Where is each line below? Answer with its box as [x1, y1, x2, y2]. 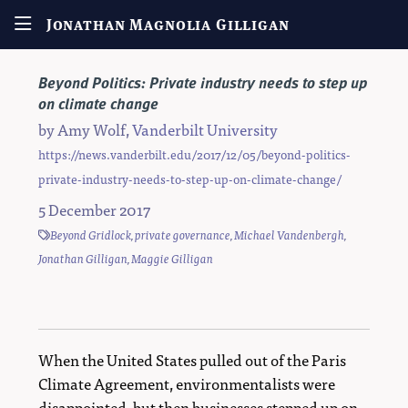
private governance [135, 225, 230, 245]
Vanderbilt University [132, 117, 278, 142]
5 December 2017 [38, 197, 150, 222]
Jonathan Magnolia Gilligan [46, 15, 290, 36]
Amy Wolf [57, 117, 126, 142]
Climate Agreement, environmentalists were [38, 371, 335, 396]
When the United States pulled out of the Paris [38, 347, 346, 372]
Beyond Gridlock [50, 225, 131, 245]
